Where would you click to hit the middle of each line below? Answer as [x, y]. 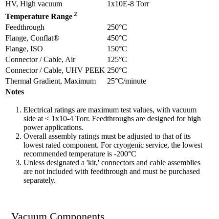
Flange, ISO [24, 48]
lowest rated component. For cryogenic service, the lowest [113, 145]
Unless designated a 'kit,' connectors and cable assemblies [112, 162]
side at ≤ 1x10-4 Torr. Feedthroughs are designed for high [112, 118]
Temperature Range [39, 16]
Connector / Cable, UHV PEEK [55, 70]
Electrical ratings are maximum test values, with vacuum [110, 109]
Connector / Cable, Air [40, 59]
